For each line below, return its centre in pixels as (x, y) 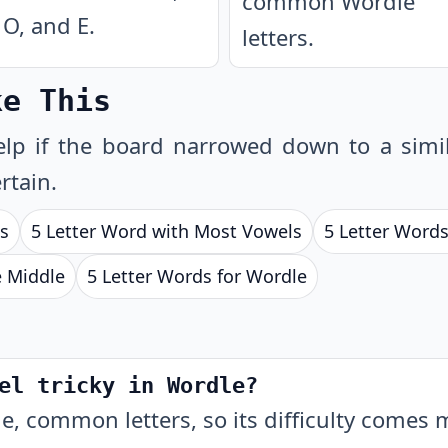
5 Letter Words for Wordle (197, 276)
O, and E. (49, 25)
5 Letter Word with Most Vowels (166, 231)
